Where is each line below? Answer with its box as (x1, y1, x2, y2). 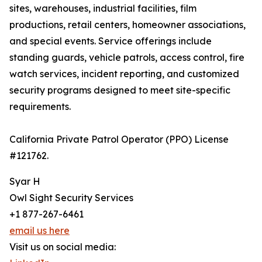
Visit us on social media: (9, 241, 116, 253)
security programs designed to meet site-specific (9, 84, 230, 96)
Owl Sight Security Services (9, 192, 133, 204)
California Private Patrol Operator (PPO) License (9, 133, 229, 145)
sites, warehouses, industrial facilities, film (9, 2, 196, 14)
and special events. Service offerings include (9, 35, 212, 47)
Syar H (9, 175, 40, 187)
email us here (9, 225, 70, 236)
